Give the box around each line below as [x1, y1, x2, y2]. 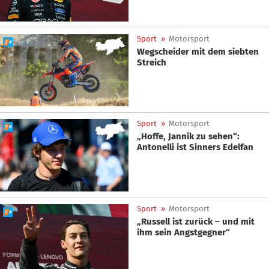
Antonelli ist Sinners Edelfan [137, 142, 253, 153]
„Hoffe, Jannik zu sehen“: [137, 131, 240, 142]
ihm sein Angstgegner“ [137, 226, 230, 238]
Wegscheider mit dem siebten [137, 46, 259, 57]
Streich [137, 56, 166, 68]
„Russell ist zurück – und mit [137, 216, 255, 227]
